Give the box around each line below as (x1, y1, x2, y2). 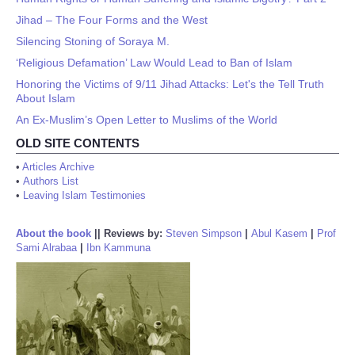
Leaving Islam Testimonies (23, 189, 146, 201)
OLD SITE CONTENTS (16, 136, 139, 150)
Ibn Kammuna (86, 242, 151, 254)
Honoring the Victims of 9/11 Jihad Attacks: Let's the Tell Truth (16, 78, 324, 90)
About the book (16, 227, 91, 239)
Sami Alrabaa (16, 242, 77, 254)
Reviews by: (104, 227, 166, 239)
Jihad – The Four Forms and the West (16, 13, 208, 26)
